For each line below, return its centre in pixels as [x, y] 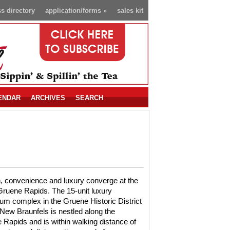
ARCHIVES [48, 98]
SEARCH [89, 98]
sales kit [130, 11]
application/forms [73, 11]
